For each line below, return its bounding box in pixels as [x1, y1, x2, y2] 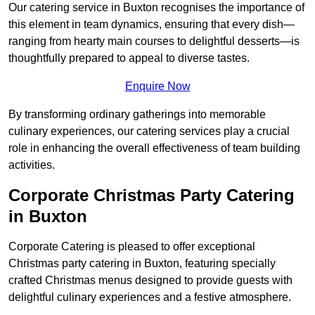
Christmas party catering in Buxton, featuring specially [8, 257, 276, 270]
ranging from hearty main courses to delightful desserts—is [8, 35, 300, 48]
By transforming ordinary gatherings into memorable [8, 108, 266, 121]
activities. [8, 159, 55, 172]
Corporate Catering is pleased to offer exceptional [8, 240, 255, 253]
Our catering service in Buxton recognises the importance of [8, 1, 304, 14]
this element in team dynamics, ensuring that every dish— [8, 18, 295, 31]
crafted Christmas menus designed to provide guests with [8, 274, 292, 287]
